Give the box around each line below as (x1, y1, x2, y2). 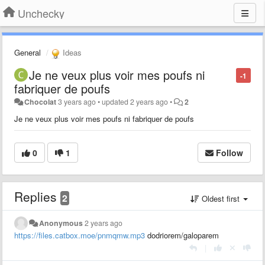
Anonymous (39, 217, 83, 228)
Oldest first (199, 192, 242, 204)
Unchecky (18, 5, 64, 21)
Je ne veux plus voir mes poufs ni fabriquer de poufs (14, 112, 194, 124)
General (14, 47, 41, 58)
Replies (14, 187, 60, 205)
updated (102, 96, 131, 107)
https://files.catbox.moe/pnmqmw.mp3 (14, 229, 145, 241)
